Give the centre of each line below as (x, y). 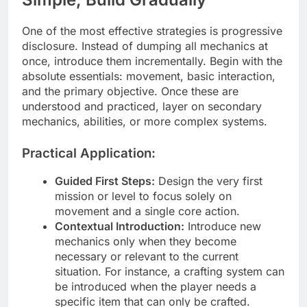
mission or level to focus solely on (143, 196)
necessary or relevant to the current (147, 257)
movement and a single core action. (147, 211)
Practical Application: (89, 153)
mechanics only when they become (146, 242)
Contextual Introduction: (120, 226)
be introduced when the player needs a (156, 287)
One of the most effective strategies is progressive (152, 30)
